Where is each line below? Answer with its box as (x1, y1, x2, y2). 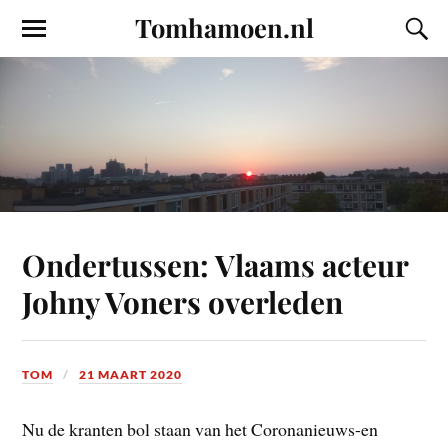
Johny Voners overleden (22, 281, 344, 321)
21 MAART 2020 (79, 366, 183, 382)
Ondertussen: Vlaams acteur (22, 244, 409, 284)
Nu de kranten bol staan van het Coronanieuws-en (22, 417, 379, 442)
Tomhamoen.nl (134, 10, 314, 44)
